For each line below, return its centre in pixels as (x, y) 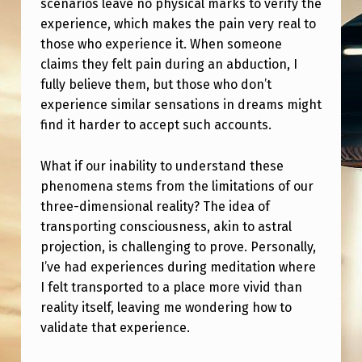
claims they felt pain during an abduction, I (168, 65)
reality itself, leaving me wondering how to (166, 308)
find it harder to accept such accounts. (156, 125)
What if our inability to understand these (162, 166)
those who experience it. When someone (161, 44)
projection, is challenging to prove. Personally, (178, 247)
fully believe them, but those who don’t (156, 85)
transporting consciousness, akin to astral (166, 227)
